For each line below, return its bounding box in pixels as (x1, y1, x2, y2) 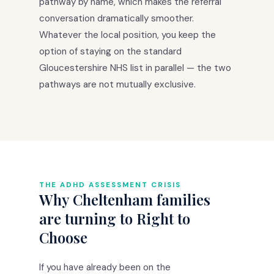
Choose (39, 227, 87, 247)
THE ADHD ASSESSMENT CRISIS (39, 180, 181, 190)
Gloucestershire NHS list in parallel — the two (39, 61, 231, 74)
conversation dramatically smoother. (39, 12, 194, 24)
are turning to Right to (39, 208, 190, 228)
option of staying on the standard (39, 45, 182, 57)
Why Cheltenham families (39, 189, 210, 209)
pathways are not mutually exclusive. (39, 78, 196, 91)
